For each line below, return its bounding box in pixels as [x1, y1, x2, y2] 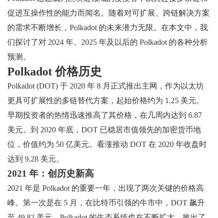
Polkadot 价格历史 [7, 65, 102, 78]
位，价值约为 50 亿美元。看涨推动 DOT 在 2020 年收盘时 [7, 140, 207, 148]
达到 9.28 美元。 [7, 154, 64, 163]
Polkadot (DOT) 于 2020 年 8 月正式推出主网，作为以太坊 [7, 81, 204, 90]
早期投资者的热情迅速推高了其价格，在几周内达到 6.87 [7, 110, 202, 119]
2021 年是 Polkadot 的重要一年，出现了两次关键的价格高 [7, 183, 204, 192]
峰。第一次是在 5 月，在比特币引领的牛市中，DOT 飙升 [7, 198, 205, 207]
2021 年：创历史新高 [7, 168, 94, 179]
